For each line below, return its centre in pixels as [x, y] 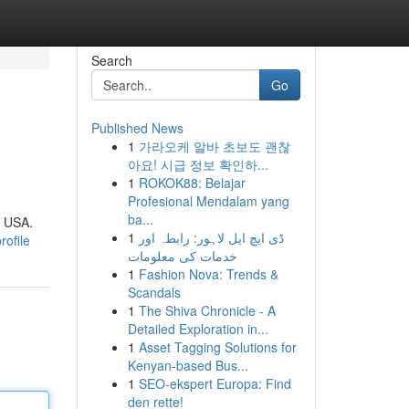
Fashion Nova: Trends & [208, 274]
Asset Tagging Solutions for [217, 347]
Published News [137, 128]
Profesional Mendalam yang [208, 201]
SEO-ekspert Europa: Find [215, 383]
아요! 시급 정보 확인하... [198, 164]
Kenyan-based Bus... [188, 365]
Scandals [154, 292]
